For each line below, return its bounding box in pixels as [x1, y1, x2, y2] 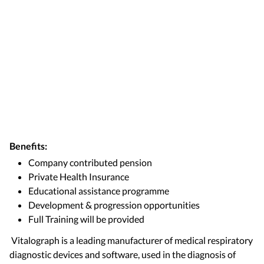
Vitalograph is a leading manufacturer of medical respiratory [9, 235, 253, 246]
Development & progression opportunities [28, 199, 202, 210]
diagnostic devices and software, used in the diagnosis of [9, 249, 236, 260]
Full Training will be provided [28, 213, 146, 225]
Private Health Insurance [28, 171, 131, 182]
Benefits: [9, 140, 47, 151]
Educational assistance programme [28, 185, 171, 196]
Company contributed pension [28, 157, 154, 168]
